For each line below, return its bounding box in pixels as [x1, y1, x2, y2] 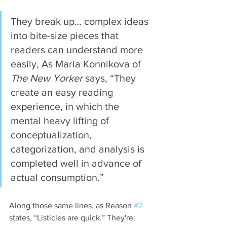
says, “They [83, 72, 138, 84]
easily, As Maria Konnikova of [11, 58, 143, 69]
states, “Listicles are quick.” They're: [9, 213, 135, 222]
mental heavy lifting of [11, 115, 111, 126]
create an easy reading [11, 86, 116, 98]
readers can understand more [11, 44, 145, 55]
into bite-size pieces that [11, 29, 121, 41]
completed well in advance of [11, 157, 144, 169]
